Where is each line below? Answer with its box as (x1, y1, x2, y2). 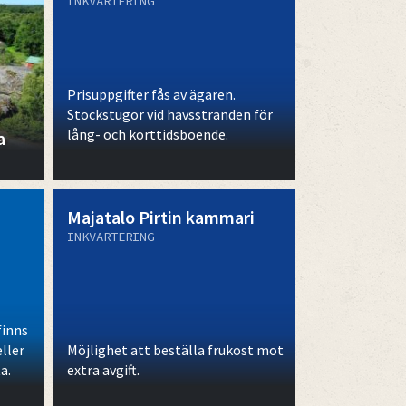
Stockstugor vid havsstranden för (66, 104, 273, 123)
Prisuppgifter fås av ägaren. (66, 84, 236, 103)
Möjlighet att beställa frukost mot (66, 340, 284, 359)
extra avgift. (66, 360, 140, 379)
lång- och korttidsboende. (66, 124, 228, 143)
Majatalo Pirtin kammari (66, 205, 255, 228)
